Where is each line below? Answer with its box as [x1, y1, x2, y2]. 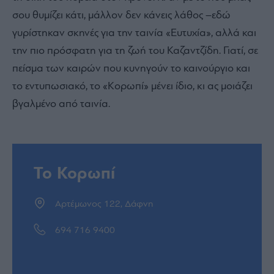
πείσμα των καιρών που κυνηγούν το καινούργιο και [12, 62, 250, 75]
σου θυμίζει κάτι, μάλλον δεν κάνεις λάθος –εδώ [12, 9, 231, 21]
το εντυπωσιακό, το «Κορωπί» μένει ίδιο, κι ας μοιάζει [12, 80, 253, 92]
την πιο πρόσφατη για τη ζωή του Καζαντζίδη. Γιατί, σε [12, 45, 258, 57]
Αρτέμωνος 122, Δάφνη [55, 199, 154, 209]
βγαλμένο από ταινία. [12, 98, 110, 110]
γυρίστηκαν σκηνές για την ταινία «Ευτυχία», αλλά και [12, 27, 256, 39]
